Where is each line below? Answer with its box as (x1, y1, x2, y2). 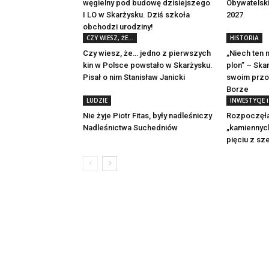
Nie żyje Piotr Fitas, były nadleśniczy (83, 110, 212, 120)
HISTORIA (230, 33, 259, 42)
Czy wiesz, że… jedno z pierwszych (83, 48, 211, 58)
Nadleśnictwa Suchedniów (83, 122, 178, 132)
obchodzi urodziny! (83, 22, 153, 31)
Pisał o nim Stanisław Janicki (83, 72, 185, 82)
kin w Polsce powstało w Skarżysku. (83, 60, 213, 70)
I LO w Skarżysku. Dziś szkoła (83, 10, 190, 19)
